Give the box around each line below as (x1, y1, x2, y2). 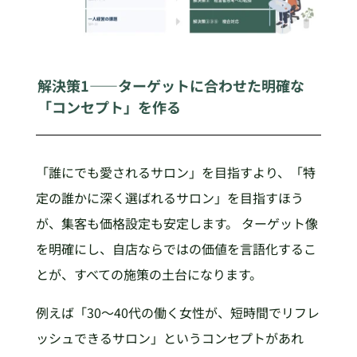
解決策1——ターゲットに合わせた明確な (37, 74, 305, 96)
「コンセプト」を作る (37, 96, 182, 117)
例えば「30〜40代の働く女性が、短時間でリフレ (35, 303, 320, 323)
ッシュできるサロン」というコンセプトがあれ (35, 328, 304, 348)
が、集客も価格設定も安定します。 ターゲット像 (35, 214, 318, 233)
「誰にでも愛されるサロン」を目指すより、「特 (35, 163, 316, 182)
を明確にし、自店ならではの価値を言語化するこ (35, 239, 316, 259)
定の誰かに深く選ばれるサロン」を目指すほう (35, 188, 304, 208)
